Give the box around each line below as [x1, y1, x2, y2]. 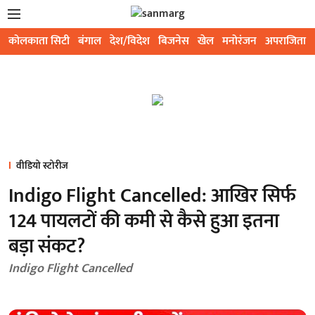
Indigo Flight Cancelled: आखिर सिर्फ [8, 179, 296, 212]
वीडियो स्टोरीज [16, 157, 68, 174]
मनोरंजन [222, 32, 257, 51]
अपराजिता [265, 32, 306, 51]
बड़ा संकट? [8, 230, 85, 263]
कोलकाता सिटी [8, 32, 70, 51]
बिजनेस [158, 32, 189, 51]
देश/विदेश [110, 32, 150, 51]
